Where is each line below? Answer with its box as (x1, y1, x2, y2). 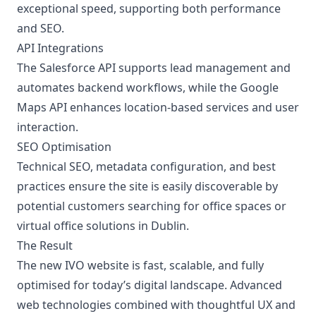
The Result (17, 238, 73, 253)
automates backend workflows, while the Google (17, 80, 279, 95)
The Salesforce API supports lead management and (17, 60, 291, 75)
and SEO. (17, 20, 64, 36)
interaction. (17, 119, 78, 135)
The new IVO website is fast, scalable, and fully (17, 257, 264, 273)
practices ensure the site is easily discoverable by (17, 178, 278, 194)
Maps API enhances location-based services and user (17, 99, 299, 115)
